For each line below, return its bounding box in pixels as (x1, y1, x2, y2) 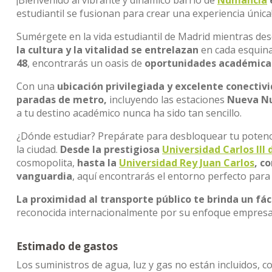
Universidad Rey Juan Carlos (119, 156, 254, 169)
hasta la (77, 156, 119, 169)
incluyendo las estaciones (107, 93, 227, 106)
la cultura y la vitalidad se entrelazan (16, 43, 199, 56)
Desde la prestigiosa (60, 143, 162, 156)
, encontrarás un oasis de (27, 56, 144, 70)
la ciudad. (16, 143, 60, 156)
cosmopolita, (16, 156, 77, 169)
